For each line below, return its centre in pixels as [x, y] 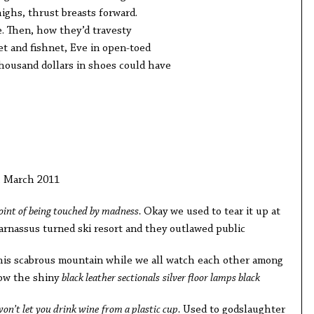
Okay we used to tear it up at [212, 212]
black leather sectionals [110, 278]
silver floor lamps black [211, 278]
